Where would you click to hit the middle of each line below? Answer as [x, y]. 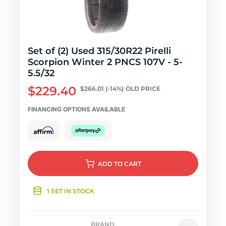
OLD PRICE [143, 89]
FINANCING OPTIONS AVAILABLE [76, 109]
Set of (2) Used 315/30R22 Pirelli [99, 51]
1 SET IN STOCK [71, 191]
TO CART [127, 164]
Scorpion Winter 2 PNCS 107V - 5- [105, 62]
